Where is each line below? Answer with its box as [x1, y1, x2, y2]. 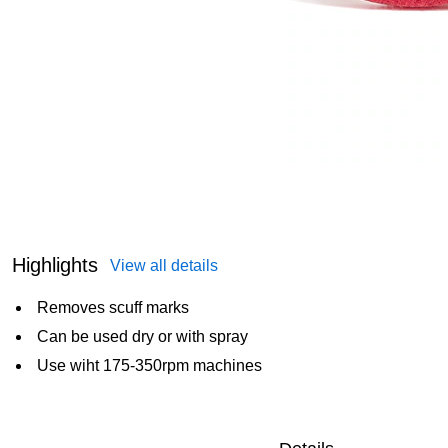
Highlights [12, 254, 98, 276]
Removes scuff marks [37, 299, 189, 316]
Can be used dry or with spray [37, 328, 248, 345]
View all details [110, 257, 218, 274]
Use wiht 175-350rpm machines [37, 357, 262, 374]
